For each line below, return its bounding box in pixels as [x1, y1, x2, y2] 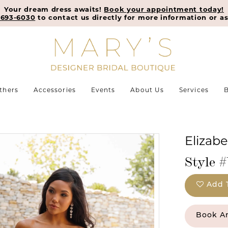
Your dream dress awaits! [4, 5, 104, 13]
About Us [130, 85, 164, 94]
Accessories [33, 85, 76, 94]
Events [91, 85, 116, 94]
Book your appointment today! [104, 5, 224, 13]
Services [179, 85, 209, 94]
